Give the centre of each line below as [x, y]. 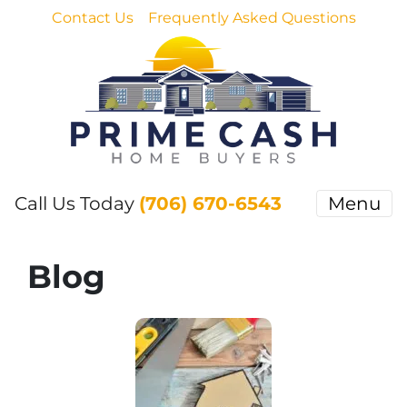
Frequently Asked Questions [252, 18]
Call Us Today [77, 203]
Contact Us [92, 18]
